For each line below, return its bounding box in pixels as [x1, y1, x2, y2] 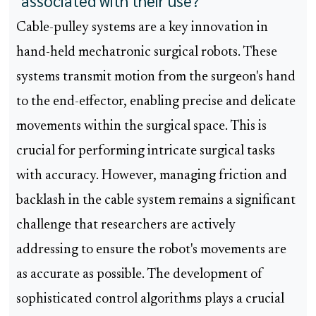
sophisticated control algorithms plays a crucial [16, 293, 284, 307]
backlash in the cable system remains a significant [16, 194, 296, 208]
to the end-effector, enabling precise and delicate [16, 95, 296, 109]
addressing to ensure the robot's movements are [16, 243, 286, 257]
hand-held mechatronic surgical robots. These [16, 46, 277, 60]
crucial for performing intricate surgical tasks [16, 145, 275, 159]
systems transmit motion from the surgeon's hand [16, 71, 296, 85]
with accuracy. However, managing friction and [16, 169, 287, 183]
